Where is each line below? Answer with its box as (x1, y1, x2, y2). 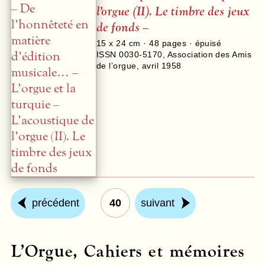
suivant (140, 197, 174, 209)
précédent (32, 197, 79, 209)
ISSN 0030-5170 (96, 49, 163, 59)
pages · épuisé (159, 38, 222, 48)
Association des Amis (167, 49, 252, 59)
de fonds (96, 20, 140, 36)
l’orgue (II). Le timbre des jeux (96, 4, 249, 20)
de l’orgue (96, 60, 137, 70)
